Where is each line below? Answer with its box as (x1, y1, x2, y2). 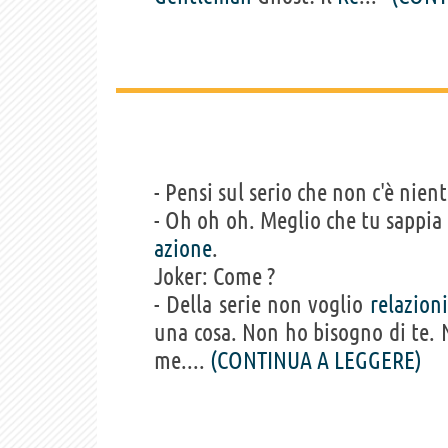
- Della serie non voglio (154, 290, 370, 318)
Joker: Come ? (154, 262, 275, 290)
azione (154, 234, 212, 262)
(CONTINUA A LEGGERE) (210, 346, 422, 374)
